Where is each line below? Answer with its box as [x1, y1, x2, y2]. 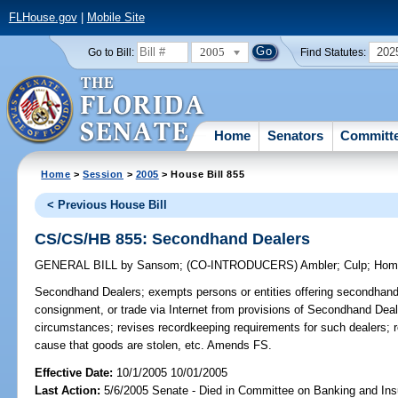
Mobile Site [86, 11, 145, 25]
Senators [267, 127, 324, 143]
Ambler [300, 259, 338, 273]
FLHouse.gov [8, 11, 77, 25]
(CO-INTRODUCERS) [187, 259, 301, 273]
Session [83, 168, 124, 179]
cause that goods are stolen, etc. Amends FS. [35, 338, 273, 353]
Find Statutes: [300, 46, 367, 58]
